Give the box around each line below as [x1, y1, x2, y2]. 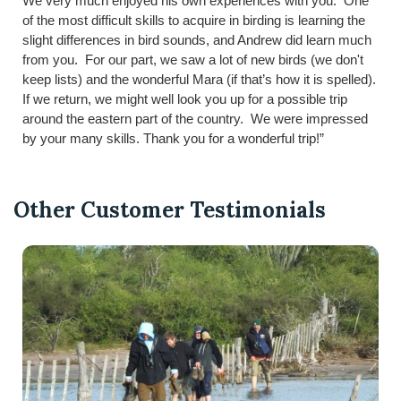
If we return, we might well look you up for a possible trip [22, 90, 347, 107]
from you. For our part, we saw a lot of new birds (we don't [22, 51, 363, 67]
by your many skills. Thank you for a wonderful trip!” [22, 130, 324, 146]
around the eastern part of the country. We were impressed [22, 110, 368, 126]
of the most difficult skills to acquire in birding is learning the [22, 12, 365, 28]
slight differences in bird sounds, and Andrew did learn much [22, 31, 371, 47]
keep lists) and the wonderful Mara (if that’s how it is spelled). [22, 71, 376, 87]
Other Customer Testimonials [13, 195, 326, 224]
